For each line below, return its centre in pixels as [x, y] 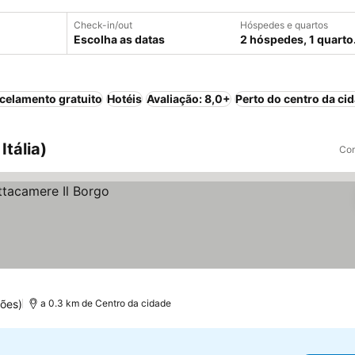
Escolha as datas [119, 39]
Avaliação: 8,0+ [189, 99]
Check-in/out [103, 25]
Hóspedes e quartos [284, 25]
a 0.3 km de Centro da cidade [106, 303]
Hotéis [124, 99]
